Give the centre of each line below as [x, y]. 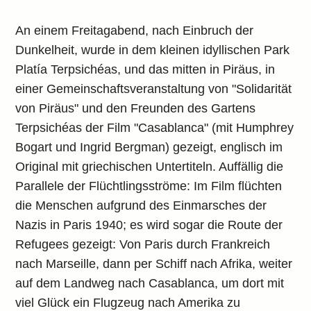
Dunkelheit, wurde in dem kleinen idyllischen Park [153, 50]
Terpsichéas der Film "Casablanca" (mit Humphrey [155, 128]
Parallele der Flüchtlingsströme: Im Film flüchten [149, 186]
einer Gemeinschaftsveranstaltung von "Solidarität [154, 89]
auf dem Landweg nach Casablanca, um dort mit [150, 283]
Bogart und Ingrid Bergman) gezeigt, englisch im [149, 147]
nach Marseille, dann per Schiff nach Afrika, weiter [154, 264]
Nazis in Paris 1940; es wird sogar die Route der [149, 225]
